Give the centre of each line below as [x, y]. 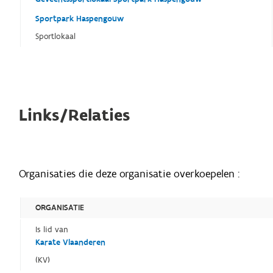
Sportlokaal [56, 37]
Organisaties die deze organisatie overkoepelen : [129, 174]
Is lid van [52, 230]
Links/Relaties [75, 116]
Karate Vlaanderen [71, 243]
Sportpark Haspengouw [80, 19]
